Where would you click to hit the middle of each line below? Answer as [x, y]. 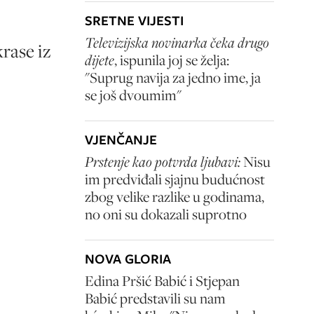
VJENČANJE [121, 140]
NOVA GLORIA [128, 259]
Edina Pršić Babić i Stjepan [162, 281]
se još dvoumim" [133, 95]
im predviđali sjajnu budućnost [175, 179]
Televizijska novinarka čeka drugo [177, 42]
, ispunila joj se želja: [172, 60]
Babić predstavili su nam [155, 298]
